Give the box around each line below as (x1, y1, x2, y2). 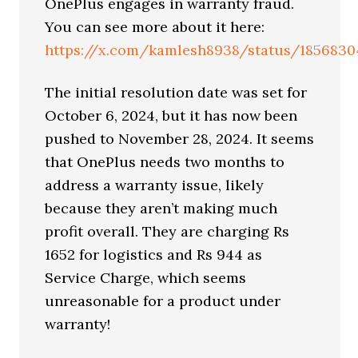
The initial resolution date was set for (45, 83, 308, 101)
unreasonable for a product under (45, 292, 281, 310)
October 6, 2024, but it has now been (45, 106, 298, 125)
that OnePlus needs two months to (45, 153, 285, 171)
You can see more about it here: (45, 18, 265, 36)
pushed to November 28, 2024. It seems (45, 129, 315, 148)
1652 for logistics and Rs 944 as (45, 245, 263, 264)
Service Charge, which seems (45, 268, 247, 287)
